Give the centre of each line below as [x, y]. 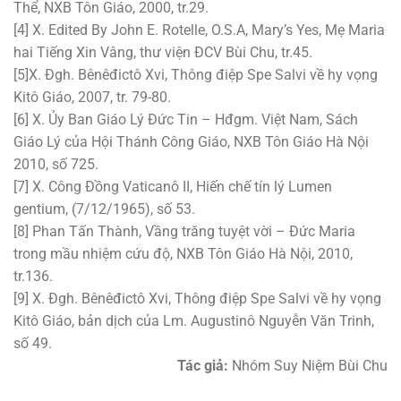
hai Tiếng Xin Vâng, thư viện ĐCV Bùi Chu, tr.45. [163, 53]
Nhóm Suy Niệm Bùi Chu [310, 366]
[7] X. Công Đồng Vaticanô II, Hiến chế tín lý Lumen [173, 187]
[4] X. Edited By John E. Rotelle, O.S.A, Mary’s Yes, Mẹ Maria [199, 30]
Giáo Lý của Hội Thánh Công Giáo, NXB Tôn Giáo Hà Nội [191, 142]
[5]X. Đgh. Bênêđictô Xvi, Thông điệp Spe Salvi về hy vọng [196, 75]
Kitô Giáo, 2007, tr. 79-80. [92, 98]
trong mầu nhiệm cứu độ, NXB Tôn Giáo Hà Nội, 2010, [183, 254]
